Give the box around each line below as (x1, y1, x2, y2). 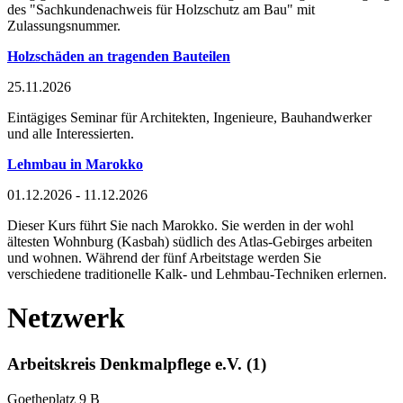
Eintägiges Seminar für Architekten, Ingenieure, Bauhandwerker (7, 109, 372, 125)
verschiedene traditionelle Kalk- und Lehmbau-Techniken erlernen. (7, 265, 387, 282)
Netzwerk (7, 301, 125, 335)
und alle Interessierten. (7, 125, 134, 141)
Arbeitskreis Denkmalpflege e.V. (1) (7, 354, 266, 373)
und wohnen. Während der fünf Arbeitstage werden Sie (7, 249, 321, 265)
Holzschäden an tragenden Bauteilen (7, 48, 230, 64)
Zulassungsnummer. (7, 17, 121, 33)
